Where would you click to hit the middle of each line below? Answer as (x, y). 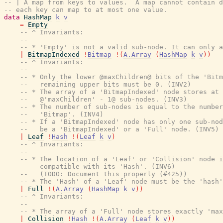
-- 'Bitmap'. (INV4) (62, 114)
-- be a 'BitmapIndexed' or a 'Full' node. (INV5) (119, 129)
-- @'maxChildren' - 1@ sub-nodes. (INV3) (104, 99)
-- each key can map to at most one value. (86, 10)
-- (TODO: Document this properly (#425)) (104, 174)
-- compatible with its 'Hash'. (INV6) (98, 167)
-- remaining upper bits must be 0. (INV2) (106, 84)
